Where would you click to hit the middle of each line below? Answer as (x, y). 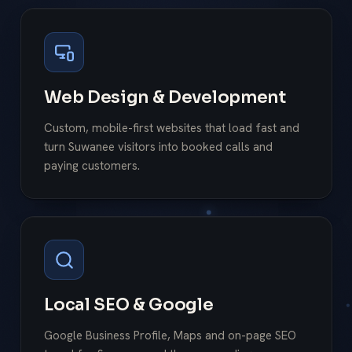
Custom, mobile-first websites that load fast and (172, 128)
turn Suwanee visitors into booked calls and (159, 147)
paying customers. (92, 165)
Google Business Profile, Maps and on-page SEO (170, 335)
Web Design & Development (165, 97)
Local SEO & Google (129, 305)
